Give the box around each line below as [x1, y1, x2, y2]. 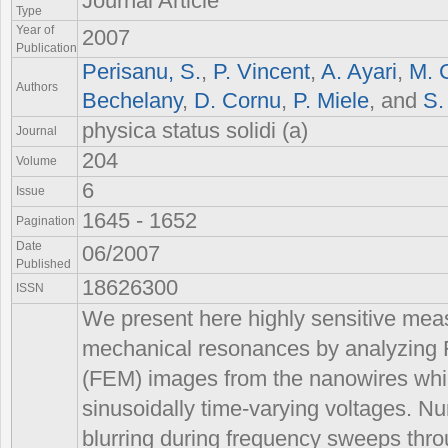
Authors [16, 79, 58, 94]
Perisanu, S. [82, 59, 201, 84]
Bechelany [82, 88, 182, 113]
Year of [16, 22, 54, 37]
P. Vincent [213, 59, 310, 84]
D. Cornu [194, 88, 281, 113]
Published [16, 256, 71, 271]
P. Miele [293, 88, 369, 113]
